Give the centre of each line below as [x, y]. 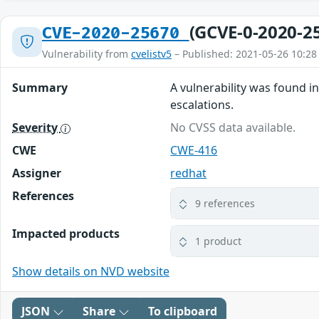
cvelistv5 [151, 54]
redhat [189, 173]
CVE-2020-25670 [116, 34]
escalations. [202, 105]
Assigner [37, 173]
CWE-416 [194, 151]
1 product [219, 241]
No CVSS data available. [233, 128]
